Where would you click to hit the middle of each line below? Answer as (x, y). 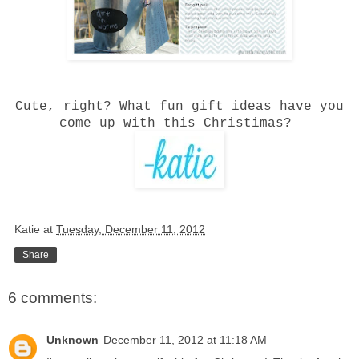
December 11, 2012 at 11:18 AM (185, 339)
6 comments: (52, 298)
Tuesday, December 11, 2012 (131, 230)
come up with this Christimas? (179, 124)
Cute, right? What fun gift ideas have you (179, 107)
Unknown (73, 339)
